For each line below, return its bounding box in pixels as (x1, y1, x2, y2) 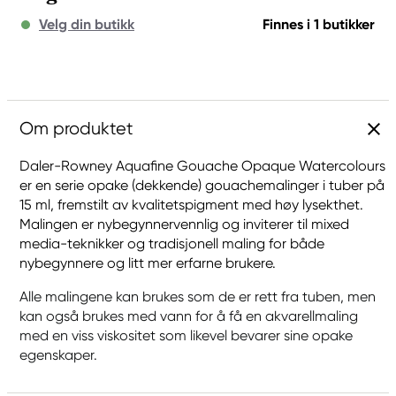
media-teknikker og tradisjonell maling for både (19, 235, 324, 252)
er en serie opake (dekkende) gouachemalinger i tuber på (19, 177, 385, 194)
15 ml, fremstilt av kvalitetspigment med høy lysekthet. (19, 196, 363, 213)
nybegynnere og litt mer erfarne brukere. (19, 255, 276, 271)
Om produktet (19, 118, 133, 139)
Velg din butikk (39, 16, 134, 33)
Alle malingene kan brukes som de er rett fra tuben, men (19, 288, 376, 305)
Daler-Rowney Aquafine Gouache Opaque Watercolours (19, 157, 385, 174)
